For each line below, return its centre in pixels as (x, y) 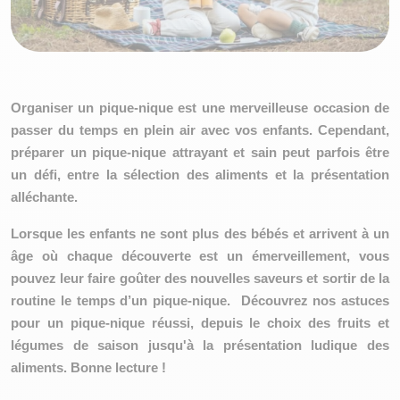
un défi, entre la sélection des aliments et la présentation (200, 175)
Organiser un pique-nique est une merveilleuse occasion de (200, 108)
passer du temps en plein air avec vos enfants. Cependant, (200, 130)
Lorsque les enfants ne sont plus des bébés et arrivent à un (200, 233)
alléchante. (46, 197)
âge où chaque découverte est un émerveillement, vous (200, 256)
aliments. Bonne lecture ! (88, 367)
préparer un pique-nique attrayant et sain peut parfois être (200, 152)
